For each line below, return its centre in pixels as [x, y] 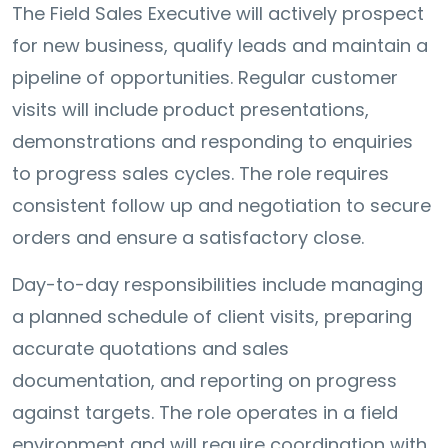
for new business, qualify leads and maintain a [220, 46]
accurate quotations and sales [150, 349]
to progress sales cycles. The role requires [200, 174]
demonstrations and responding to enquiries [212, 142]
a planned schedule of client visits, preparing [212, 317]
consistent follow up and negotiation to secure [221, 206]
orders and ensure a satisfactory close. [188, 238]
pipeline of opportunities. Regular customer [205, 78]
